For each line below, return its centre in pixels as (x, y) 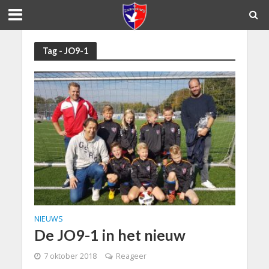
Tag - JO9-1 (65, 50)
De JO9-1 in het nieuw (110, 235)
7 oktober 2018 (70, 256)
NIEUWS (48, 219)
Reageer (131, 256)
